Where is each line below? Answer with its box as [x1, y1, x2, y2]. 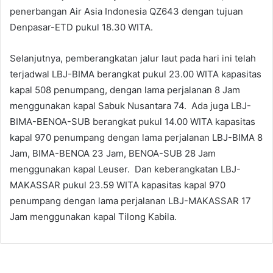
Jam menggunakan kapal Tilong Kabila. [10, 210, 177, 222]
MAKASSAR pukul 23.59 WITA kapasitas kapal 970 [10, 179, 225, 191]
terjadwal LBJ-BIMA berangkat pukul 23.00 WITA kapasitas [10, 68, 261, 80]
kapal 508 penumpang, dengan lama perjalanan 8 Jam [10, 83, 240, 96]
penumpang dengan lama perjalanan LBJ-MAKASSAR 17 [10, 194, 251, 207]
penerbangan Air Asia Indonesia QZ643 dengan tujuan [10, 5, 243, 17]
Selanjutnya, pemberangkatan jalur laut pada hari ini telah [10, 52, 256, 64]
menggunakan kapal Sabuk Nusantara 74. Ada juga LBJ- [10, 99, 251, 112]
